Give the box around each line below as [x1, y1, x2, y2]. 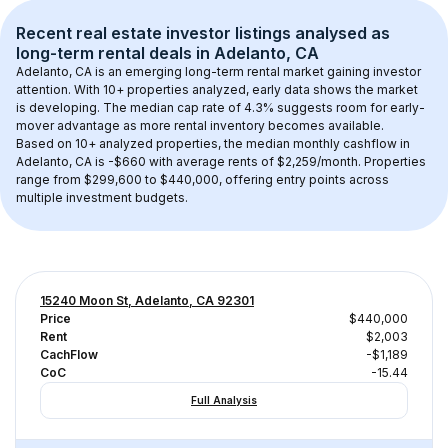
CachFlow [40, 347, 98, 362]
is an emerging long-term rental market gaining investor [92, 64, 424, 79]
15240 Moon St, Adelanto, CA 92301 [40, 293, 254, 308]
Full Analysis [191, 394, 257, 406]
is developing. [16, 100, 100, 115]
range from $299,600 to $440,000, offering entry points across [16, 172, 392, 187]
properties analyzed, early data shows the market [124, 82, 421, 97]
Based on [16, 136, 75, 151]
